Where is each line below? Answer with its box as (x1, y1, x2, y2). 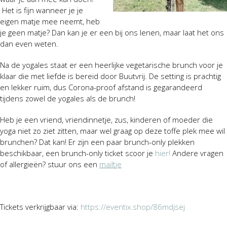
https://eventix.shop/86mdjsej (81, 201, 185, 212)
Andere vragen (170, 147, 223, 158)
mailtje (99, 159, 122, 169)
